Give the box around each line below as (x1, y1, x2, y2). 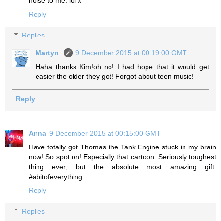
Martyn (36, 49, 61, 57)
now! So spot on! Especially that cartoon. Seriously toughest (29, 153, 216, 161)
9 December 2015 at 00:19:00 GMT (75, 49, 187, 57)
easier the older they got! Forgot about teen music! (36, 73, 194, 81)
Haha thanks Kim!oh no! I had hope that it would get (36, 63, 209, 71)
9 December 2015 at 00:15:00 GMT (49, 129, 161, 138)
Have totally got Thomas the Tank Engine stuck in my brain (29, 143, 216, 151)
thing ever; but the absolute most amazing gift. (29, 163, 216, 171)
